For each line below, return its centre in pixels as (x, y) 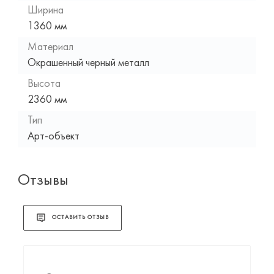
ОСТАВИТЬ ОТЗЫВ (80, 218)
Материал (50, 47)
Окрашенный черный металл (88, 63)
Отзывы (43, 180)
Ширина (45, 10)
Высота (44, 84)
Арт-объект (53, 136)
